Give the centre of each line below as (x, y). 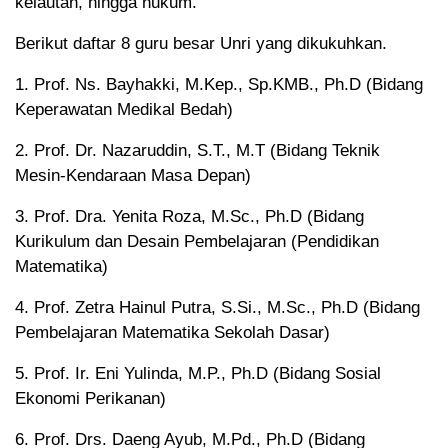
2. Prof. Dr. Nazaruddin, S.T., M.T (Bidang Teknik (197, 151)
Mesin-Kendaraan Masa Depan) (133, 176)
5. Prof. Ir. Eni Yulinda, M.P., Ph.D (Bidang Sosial (198, 374)
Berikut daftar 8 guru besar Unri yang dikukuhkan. (201, 44)
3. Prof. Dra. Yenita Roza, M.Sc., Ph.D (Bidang (189, 217)
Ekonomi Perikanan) (90, 399)
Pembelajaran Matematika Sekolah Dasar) (172, 333)
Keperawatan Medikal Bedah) (124, 110)
